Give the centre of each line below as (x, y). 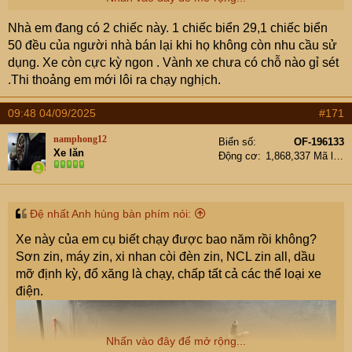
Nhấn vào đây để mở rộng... (176, 341)
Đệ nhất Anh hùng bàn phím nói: (110, 213)
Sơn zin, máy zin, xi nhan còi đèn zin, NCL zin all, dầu (165, 256)
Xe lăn (69, 152)
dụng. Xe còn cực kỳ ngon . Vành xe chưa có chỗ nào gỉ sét (173, 62)
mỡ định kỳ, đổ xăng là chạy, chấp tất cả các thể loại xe (169, 273)
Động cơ (238, 156)
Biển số (236, 141)
